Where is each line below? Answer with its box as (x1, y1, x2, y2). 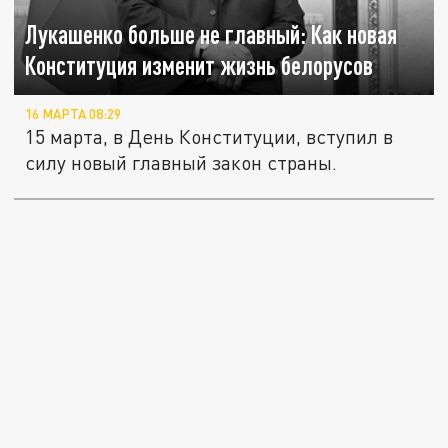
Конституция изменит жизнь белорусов (25, 50, 374, 80)
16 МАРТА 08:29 (25, 105, 122, 122)
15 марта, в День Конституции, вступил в (25, 124, 394, 148)
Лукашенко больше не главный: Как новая (25, 19, 398, 49)
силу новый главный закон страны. (25, 150, 338, 174)
